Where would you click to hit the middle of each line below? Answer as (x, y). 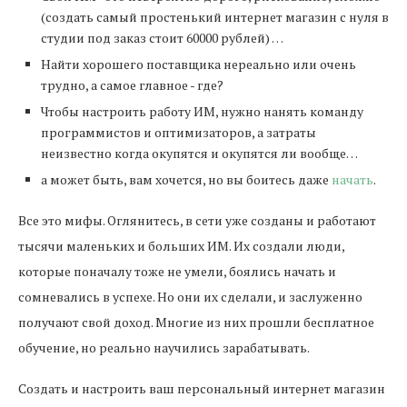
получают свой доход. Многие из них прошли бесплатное (196, 322)
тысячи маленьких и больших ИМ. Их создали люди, (181, 246)
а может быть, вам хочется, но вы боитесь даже (186, 179)
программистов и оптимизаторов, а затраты (179, 132)
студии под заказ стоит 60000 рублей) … (162, 38)
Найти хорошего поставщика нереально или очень (199, 64)
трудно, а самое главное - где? (132, 85)
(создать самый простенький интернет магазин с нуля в (215, 17)
